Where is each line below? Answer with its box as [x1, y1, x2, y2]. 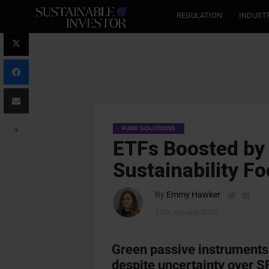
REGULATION [177, 10, 222, 20]
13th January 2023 [154, 208, 217, 217]
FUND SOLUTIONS [121, 125, 175, 131]
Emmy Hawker [166, 190, 220, 200]
